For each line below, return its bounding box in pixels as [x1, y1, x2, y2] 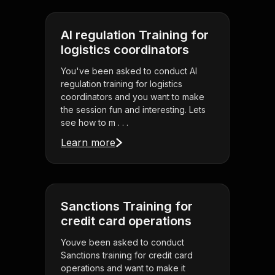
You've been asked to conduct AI [61, 66, 197, 77]
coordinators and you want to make [61, 91, 204, 103]
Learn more [61, 136, 115, 149]
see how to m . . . [61, 117, 128, 128]
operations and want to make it [61, 263, 185, 274]
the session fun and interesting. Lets [61, 104, 206, 115]
